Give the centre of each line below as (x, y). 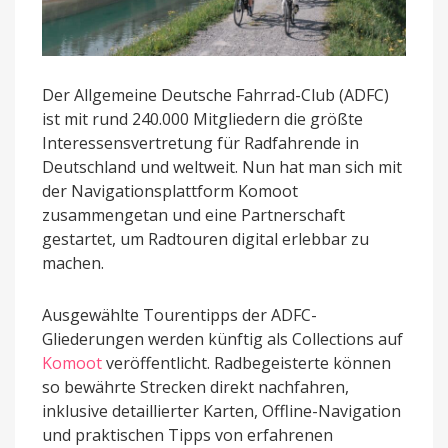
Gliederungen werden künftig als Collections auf (222, 338)
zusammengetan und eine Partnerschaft (193, 214)
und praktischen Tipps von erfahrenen (187, 434)
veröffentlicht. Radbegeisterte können (246, 362)
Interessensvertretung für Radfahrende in (200, 142)
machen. (73, 262)
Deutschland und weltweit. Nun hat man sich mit (222, 166)
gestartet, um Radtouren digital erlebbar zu (205, 238)
